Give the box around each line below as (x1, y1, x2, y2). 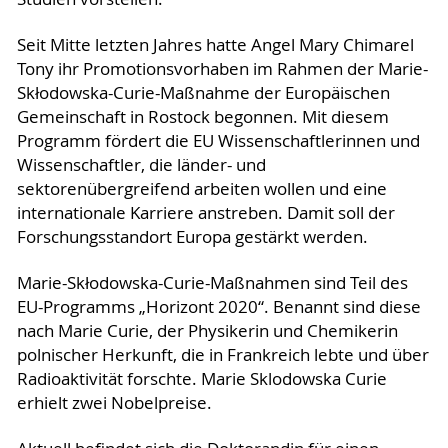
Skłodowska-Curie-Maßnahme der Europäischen (16, 82, 390, 105)
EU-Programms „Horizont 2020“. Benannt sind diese (16, 296, 421, 319)
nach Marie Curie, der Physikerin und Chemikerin (16, 320, 398, 343)
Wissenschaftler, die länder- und (16, 154, 266, 177)
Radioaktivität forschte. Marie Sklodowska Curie (16, 368, 387, 391)
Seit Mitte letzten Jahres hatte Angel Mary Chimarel (16, 34, 414, 57)
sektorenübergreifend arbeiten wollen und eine (16, 178, 387, 201)
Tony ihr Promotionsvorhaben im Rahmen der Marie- (16, 58, 428, 81)
